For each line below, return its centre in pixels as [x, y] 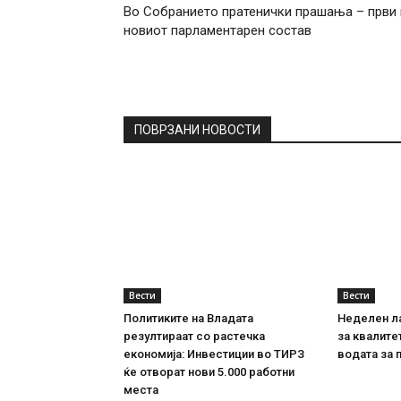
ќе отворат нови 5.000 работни [209, 372]
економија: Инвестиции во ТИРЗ [214, 354]
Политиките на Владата [188, 319]
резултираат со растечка [194, 337]
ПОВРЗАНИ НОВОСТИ [197, 130]
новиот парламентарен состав [218, 31]
